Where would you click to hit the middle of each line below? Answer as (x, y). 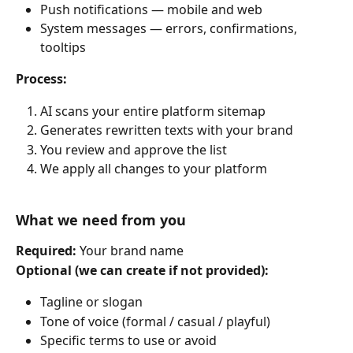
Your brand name (132, 251)
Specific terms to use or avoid (128, 340)
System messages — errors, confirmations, (170, 29)
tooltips (63, 48)
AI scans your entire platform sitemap (153, 111)
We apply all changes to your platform (154, 169)
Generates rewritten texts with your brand (167, 130)
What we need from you (101, 220)
